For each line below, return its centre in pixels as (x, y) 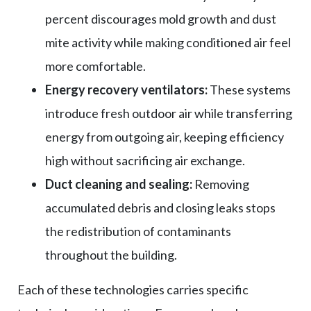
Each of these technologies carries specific (133, 289)
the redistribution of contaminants (138, 231)
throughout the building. (111, 254)
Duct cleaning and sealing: (119, 184)
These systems (249, 89)
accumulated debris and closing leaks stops (160, 207)
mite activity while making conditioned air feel (168, 42)
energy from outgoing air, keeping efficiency (165, 136)
